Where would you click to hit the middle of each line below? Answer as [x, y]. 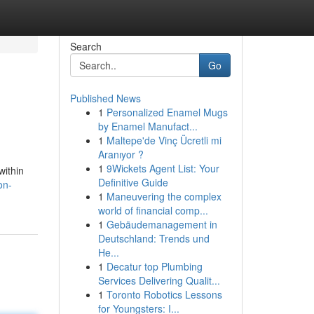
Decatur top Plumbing [154, 266]
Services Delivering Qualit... [159, 280]
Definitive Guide [133, 182]
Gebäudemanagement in [162, 224]
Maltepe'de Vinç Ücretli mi [164, 140]
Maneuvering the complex [164, 196]
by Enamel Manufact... [148, 126]
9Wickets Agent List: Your [163, 168]
